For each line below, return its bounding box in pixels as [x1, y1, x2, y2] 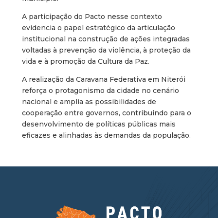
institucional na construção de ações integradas [21, 34, 190, 43]
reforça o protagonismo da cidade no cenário [21, 86, 179, 95]
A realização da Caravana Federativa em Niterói [21, 74, 185, 84]
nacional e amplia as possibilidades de [21, 97, 156, 106]
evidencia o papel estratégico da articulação [21, 23, 175, 32]
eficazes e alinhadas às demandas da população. [21, 130, 191, 140]
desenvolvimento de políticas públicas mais [21, 119, 176, 128]
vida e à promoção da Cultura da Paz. [21, 56, 149, 66]
